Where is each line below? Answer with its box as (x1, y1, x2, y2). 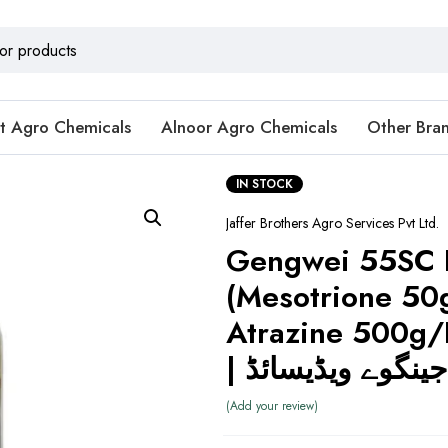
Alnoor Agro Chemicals (161, 115, 337, 139)
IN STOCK (235, 175, 293, 193)
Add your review (229, 397, 314, 415)
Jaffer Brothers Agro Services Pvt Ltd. (225, 213, 439, 233)
